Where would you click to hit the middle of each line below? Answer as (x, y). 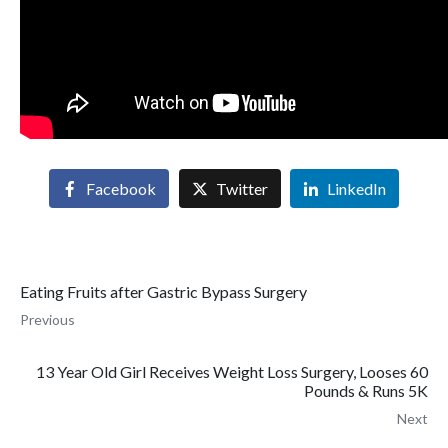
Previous (47, 319)
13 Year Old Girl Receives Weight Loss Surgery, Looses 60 (232, 371)
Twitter (241, 188)
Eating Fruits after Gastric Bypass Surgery (163, 291)
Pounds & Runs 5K (366, 390)
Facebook (120, 188)
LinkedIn (357, 188)
